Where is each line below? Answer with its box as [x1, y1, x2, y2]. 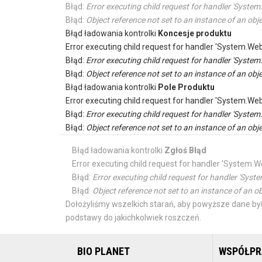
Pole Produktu [158, 82, 215, 92]
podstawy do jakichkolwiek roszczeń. [65, 212, 201, 222]
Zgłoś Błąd [164, 145, 206, 155]
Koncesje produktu [158, 28, 232, 38]
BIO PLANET [77, 245, 130, 258]
